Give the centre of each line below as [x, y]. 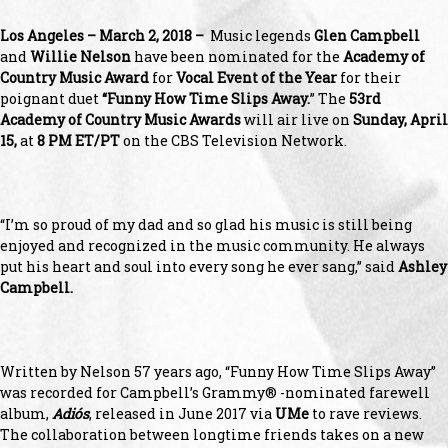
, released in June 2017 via [182, 413]
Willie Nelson [80, 56]
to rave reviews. [365, 413]
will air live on [297, 119]
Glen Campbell [367, 35]
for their [370, 77]
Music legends [260, 35]
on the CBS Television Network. [233, 140]
